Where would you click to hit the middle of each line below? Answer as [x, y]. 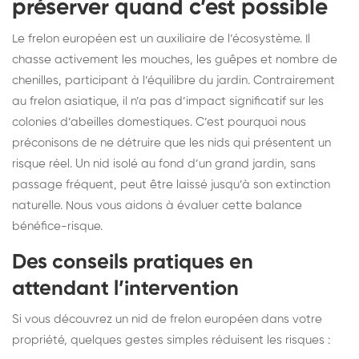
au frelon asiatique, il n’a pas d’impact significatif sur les [168, 101]
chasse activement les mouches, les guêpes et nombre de [175, 59]
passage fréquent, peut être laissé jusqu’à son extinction [171, 184]
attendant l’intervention [125, 289]
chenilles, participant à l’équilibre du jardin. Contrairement [173, 80]
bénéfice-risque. [57, 226]
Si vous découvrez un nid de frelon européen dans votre [167, 319]
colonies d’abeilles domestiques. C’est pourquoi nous [159, 122]
